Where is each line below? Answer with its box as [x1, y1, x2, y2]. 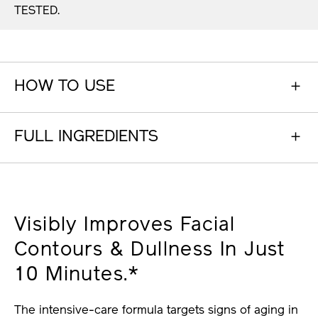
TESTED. [14, 4, 60, 17]
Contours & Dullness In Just [14, 241, 285, 261]
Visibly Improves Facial [14, 216, 236, 236]
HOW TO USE [14, 78, 115, 95]
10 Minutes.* [14, 265, 141, 286]
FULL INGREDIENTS [14, 128, 158, 146]
